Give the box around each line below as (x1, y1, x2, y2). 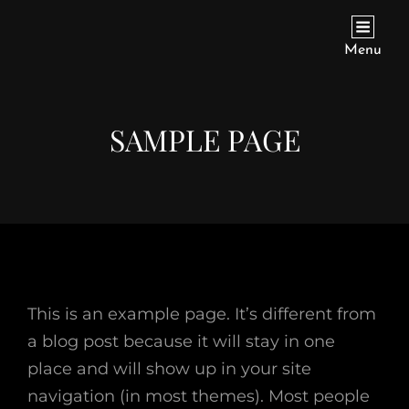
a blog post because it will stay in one (27, 331, 335, 351)
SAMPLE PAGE (109, 120, 300, 159)
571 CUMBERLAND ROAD (27, 37, 271, 59)
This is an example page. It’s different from (27, 304, 376, 324)
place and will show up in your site (27, 359, 311, 379)
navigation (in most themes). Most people (27, 386, 370, 406)
